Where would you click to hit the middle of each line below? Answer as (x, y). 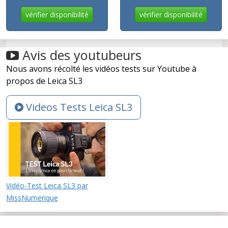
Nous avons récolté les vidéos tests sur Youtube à (101, 69)
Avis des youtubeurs (80, 55)
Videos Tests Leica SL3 (78, 107)
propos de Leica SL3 (44, 81)
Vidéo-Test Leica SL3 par (47, 185)
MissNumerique (32, 197)
